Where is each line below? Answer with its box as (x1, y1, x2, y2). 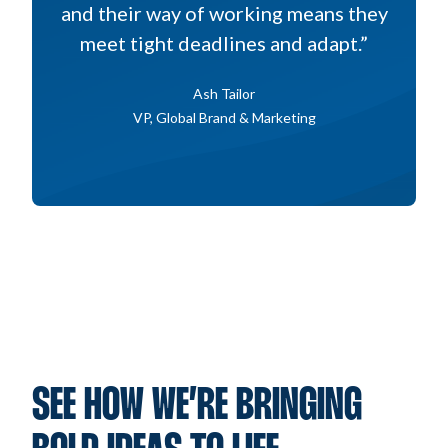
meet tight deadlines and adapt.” (80, 31, 368, 56)
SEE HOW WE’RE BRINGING (32, 386, 362, 429)
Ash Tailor (193, 85, 255, 103)
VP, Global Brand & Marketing (132, 109, 316, 127)
